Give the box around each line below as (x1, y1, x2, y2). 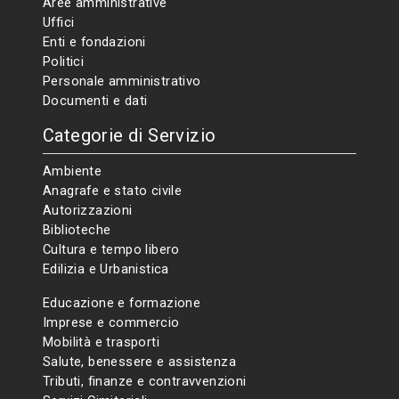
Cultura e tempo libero (43, 241, 180, 257)
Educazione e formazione (43, 295, 201, 311)
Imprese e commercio (43, 314, 180, 330)
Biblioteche (43, 222, 111, 238)
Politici (43, 53, 85, 69)
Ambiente (43, 163, 102, 179)
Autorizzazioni (43, 202, 133, 218)
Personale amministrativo (43, 73, 201, 89)
